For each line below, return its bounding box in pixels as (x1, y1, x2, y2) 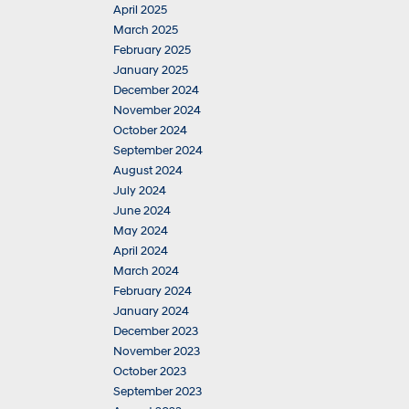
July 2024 (113, 184, 166, 198)
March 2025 (113, 23, 178, 37)
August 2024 (113, 163, 183, 178)
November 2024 (113, 103, 201, 118)
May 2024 (113, 224, 168, 238)
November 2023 (113, 344, 200, 359)
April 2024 (113, 244, 168, 258)
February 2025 (113, 43, 191, 58)
